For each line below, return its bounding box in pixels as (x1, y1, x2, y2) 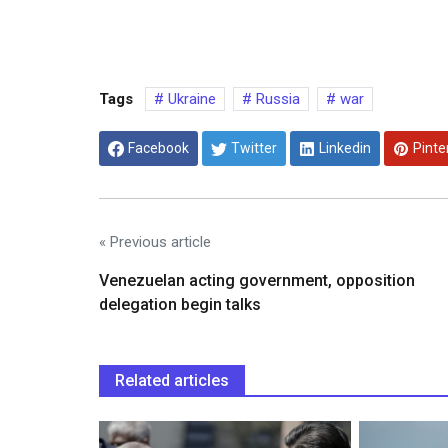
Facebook (128, 139, 189, 156)
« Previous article (99, 232, 211, 251)
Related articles (115, 370, 229, 390)
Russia (252, 90, 300, 109)
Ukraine (164, 90, 216, 109)
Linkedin (319, 139, 371, 156)
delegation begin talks (99, 294, 261, 314)
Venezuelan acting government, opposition (99, 270, 415, 290)
